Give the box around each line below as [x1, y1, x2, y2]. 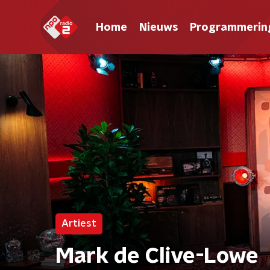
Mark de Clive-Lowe [55, 245, 259, 267]
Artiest [61, 219, 96, 228]
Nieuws [139, 22, 178, 33]
